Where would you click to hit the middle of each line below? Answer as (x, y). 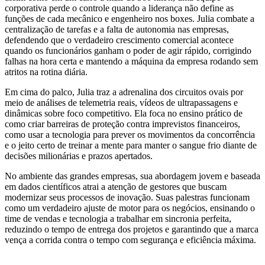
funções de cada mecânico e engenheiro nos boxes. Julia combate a (130, 19)
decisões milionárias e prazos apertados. (79, 156)
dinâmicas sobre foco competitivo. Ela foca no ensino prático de (124, 114)
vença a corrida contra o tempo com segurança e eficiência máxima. (130, 240)
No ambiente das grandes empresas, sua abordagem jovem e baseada (132, 176)
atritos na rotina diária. (46, 72)
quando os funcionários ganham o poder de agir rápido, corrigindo (128, 51)
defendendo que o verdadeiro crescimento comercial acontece (119, 40)
